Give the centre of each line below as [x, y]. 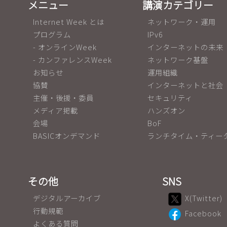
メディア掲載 [55, 110]
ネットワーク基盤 [178, 59]
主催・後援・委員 [63, 97]
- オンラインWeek [65, 47]
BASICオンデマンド [67, 135]
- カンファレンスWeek [72, 59]
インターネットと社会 [185, 85]
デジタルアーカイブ [67, 198]
